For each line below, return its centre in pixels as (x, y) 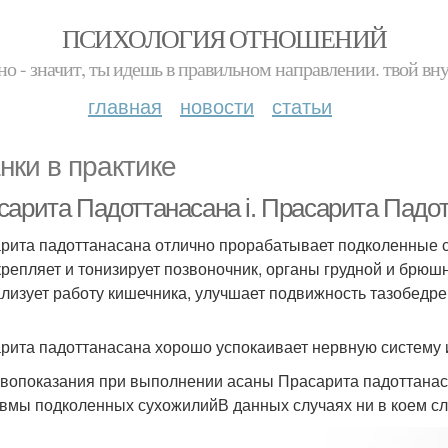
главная (125, 105)
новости (217, 105)
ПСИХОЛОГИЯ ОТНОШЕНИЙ (224, 38)
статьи (302, 105)
